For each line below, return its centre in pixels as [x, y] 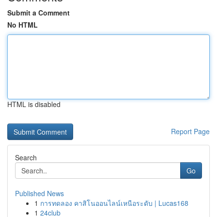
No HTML [23, 25]
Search [26, 157]
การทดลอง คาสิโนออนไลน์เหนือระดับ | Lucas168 [114, 203]
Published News [39, 193]
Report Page [190, 131]
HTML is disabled [34, 104]
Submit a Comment [39, 13]
